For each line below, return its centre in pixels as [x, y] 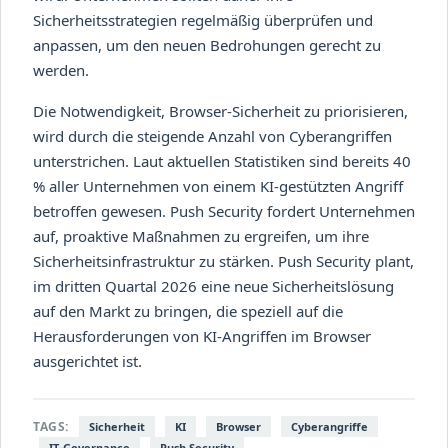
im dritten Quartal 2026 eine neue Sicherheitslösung [213, 285]
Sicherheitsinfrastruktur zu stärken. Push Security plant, [223, 260]
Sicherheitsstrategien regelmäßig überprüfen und [203, 19]
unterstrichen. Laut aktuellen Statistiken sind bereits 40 [222, 160]
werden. [61, 69]
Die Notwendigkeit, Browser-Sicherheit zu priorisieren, [220, 110]
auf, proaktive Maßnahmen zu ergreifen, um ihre [201, 235]
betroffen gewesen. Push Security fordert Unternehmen [224, 210]
